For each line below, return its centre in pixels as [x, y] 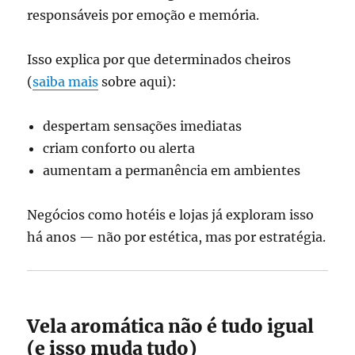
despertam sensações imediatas [143, 126]
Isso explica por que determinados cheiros [159, 59]
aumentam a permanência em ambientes [172, 170]
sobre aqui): [138, 82]
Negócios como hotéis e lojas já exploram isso [171, 215]
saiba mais [66, 82]
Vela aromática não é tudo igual [171, 326]
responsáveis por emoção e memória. [143, 15]
